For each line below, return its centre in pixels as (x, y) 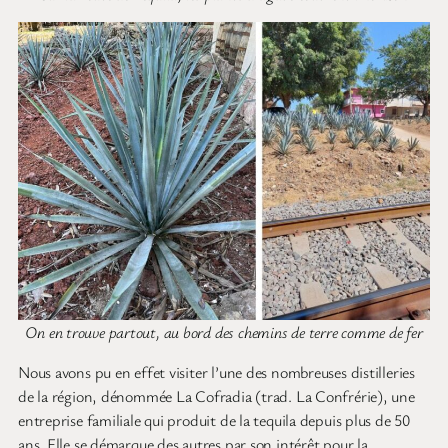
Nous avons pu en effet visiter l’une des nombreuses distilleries (216, 372)
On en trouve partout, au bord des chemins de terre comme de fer (224, 332)
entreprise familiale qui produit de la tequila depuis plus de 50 (214, 420)
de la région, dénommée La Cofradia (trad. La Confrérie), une (216, 396)
